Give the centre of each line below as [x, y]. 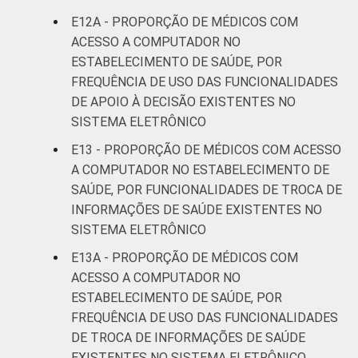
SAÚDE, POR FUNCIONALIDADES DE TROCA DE [207, 189]
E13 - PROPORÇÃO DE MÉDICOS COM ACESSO [206, 149]
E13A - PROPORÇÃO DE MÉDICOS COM [185, 257]
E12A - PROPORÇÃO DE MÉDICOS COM [185, 22]
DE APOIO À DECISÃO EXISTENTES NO [183, 101]
